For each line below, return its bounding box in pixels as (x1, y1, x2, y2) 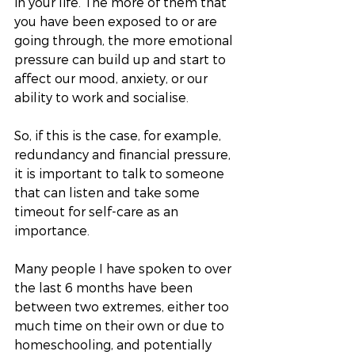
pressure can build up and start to (14, 52, 229, 67)
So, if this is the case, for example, (14, 128, 224, 143)
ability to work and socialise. (14, 90, 192, 105)
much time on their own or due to (14, 318, 227, 334)
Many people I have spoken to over (14, 261, 235, 277)
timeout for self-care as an (14, 204, 181, 219)
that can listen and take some (14, 185, 203, 200)
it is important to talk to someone (14, 166, 227, 181)
